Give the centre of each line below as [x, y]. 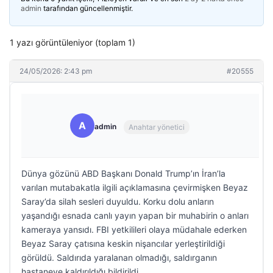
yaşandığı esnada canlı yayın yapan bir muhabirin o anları [135, 215]
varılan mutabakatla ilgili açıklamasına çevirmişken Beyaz [135, 187]
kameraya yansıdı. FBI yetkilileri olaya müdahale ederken [134, 229]
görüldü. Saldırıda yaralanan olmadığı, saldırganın [119, 257]
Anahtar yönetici [157, 127]
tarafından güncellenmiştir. [87, 8]
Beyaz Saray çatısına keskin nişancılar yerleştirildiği [123, 243]
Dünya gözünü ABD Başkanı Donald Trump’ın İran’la [123, 173]
